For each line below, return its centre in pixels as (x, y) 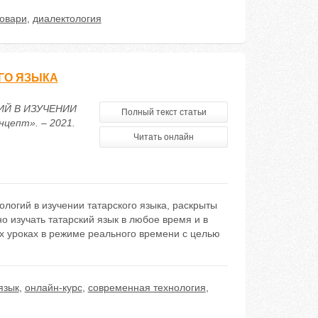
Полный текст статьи (164, 112)
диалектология (67, 18)
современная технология (147, 287)
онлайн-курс (53, 287)
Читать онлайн (164, 137)
